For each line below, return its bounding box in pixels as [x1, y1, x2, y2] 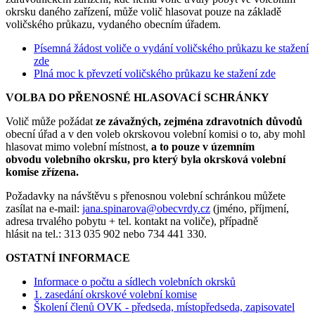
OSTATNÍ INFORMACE [6, 251, 130, 264]
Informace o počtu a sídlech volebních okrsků [34, 275, 236, 288]
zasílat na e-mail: [6, 202, 82, 214]
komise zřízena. [6, 165, 79, 178]
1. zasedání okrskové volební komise [34, 288, 197, 300]
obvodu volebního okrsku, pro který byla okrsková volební [6, 153, 285, 165]
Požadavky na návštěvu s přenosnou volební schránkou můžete [6, 189, 285, 202]
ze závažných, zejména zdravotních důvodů [96, 115, 302, 127]
